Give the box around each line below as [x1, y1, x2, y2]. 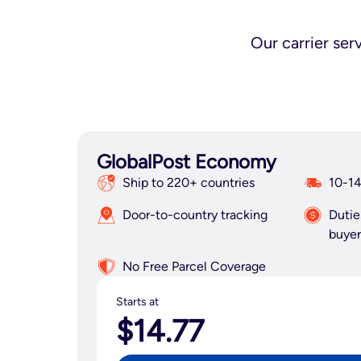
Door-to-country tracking [122, 207, 268, 222]
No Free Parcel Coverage [122, 259, 266, 274]
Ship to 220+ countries [122, 175, 255, 190]
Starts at [116, 295, 159, 309]
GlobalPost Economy [97, 150, 276, 173]
